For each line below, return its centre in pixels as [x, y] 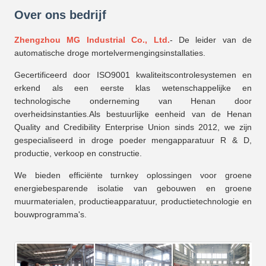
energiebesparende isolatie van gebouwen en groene [133, 188]
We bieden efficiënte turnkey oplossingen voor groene [133, 175]
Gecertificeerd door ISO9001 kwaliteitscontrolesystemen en [133, 75]
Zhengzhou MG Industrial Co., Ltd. [92, 39]
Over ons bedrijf [60, 15]
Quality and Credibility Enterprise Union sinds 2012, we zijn [133, 127]
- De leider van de [210, 39]
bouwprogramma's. [50, 214]
